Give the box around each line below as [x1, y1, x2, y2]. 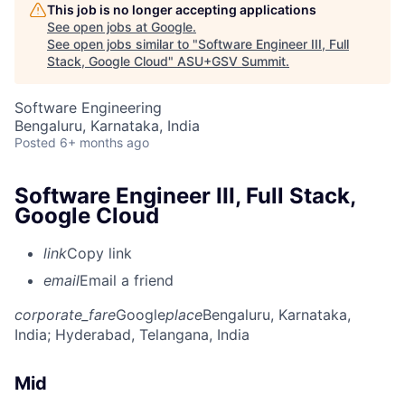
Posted [14, 134, 56, 150]
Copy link [67, 244, 132, 263]
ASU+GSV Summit [177, 52, 286, 69]
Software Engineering [14, 98, 162, 117]
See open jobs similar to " [47, 35, 198, 52]
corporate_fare [14, 306, 116, 325]
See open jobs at [47, 18, 151, 34]
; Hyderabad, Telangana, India [47, 325, 250, 344]
